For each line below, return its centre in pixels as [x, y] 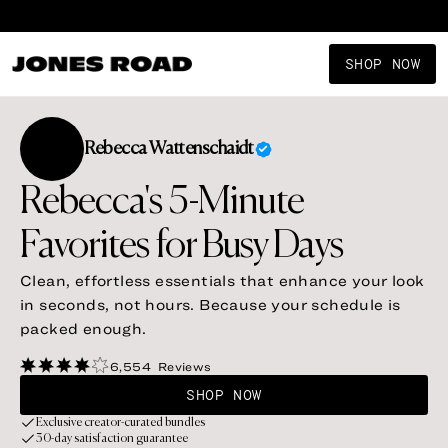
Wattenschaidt [201, 149]
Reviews [184, 366]
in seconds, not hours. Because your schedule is [210, 304]
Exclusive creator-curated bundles [120, 423]
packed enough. [83, 328]
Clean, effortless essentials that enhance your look [222, 280]
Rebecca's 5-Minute [162, 203]
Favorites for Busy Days [182, 247]
